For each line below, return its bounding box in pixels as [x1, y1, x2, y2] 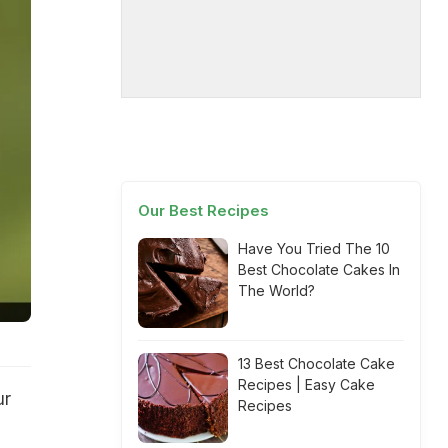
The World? [238, 282, 315, 299]
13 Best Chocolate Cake [238, 355, 395, 372]
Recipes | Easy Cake [238, 376, 375, 393]
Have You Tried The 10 [238, 240, 390, 257]
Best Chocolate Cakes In [238, 261, 400, 278]
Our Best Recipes [138, 201, 269, 220]
